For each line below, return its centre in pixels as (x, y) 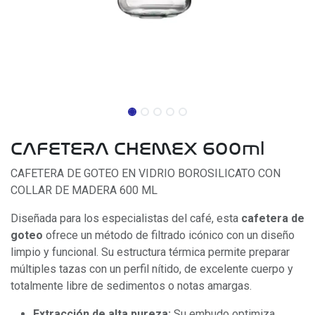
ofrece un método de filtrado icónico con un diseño (169, 235)
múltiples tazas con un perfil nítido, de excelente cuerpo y (152, 269)
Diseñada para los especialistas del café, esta (126, 218)
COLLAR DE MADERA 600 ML (84, 190)
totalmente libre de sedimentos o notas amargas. (131, 286)
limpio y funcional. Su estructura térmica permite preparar (150, 252)
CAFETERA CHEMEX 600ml (138, 149)
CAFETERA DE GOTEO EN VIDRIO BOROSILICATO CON (146, 173)
